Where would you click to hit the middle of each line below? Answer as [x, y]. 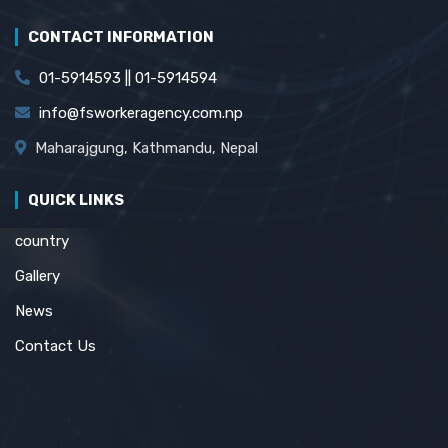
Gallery [37, 275]
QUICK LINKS [76, 199]
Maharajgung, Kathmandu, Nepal [144, 147]
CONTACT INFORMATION [121, 36]
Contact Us [55, 345]
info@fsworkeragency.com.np [141, 112]
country [42, 240]
